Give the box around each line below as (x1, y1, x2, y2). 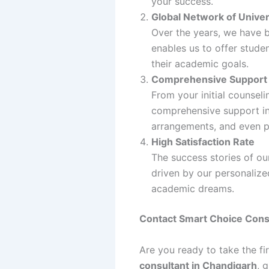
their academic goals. (151, 57, 249, 70)
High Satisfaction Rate (151, 135, 255, 148)
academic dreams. (151, 182, 234, 195)
